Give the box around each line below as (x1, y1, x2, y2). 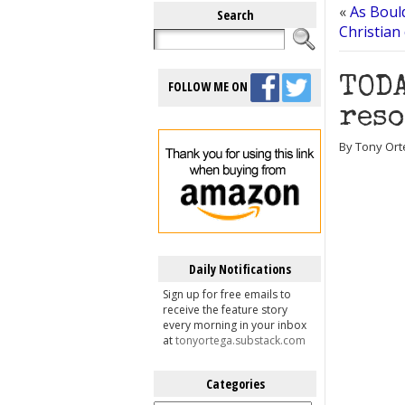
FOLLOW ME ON (168, 77, 250, 95)
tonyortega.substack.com (175, 333, 306, 348)
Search (216, 6, 254, 24)
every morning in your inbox (163, 317, 306, 333)
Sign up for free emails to (163, 287, 291, 302)
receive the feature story (163, 302, 287, 317)
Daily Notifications (188, 260, 291, 278)
